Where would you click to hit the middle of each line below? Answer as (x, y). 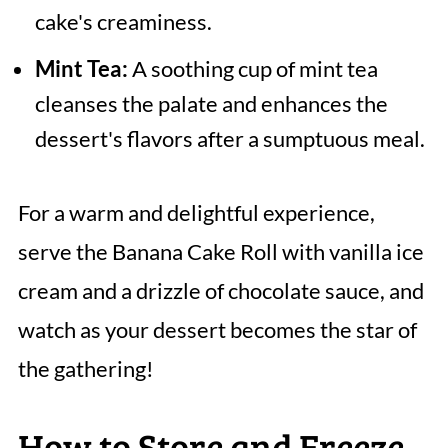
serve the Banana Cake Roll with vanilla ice (220, 252)
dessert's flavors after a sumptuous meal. (229, 139)
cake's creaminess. (123, 22)
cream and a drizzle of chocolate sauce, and (220, 291)
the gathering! (85, 369)
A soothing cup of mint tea (252, 69)
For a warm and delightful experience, (196, 213)
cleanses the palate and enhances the (211, 104)
